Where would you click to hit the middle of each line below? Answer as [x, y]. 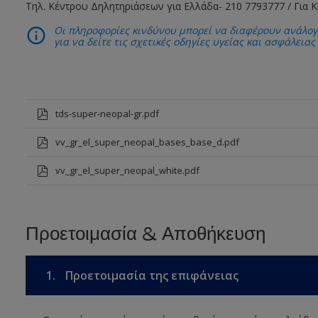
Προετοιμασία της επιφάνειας [150, 276]
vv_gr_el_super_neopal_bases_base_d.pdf [147, 142]
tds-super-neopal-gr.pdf [107, 114]
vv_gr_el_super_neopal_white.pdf [127, 171]
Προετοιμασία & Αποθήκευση [145, 234]
